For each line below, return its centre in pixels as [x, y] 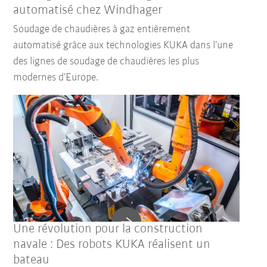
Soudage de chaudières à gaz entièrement [102, 30]
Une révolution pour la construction [108, 229]
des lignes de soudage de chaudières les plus [106, 62]
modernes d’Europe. [56, 78]
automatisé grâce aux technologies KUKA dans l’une [123, 46]
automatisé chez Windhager [88, 11]
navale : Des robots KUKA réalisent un [112, 245]
